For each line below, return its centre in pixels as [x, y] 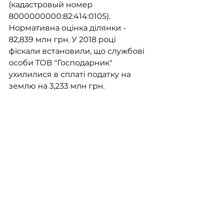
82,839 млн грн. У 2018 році [63, 39]
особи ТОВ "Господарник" [62, 62]
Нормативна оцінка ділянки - [68, 28]
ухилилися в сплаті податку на [71, 74]
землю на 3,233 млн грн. [57, 86]
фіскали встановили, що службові [77, 51]
